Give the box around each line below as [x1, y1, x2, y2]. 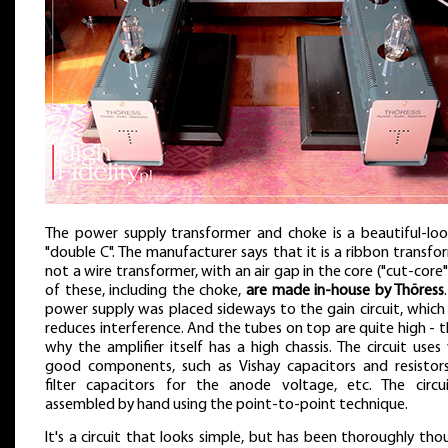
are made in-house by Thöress [246, 282, 445, 299]
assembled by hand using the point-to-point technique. [45, 396, 408, 413]
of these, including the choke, [45, 282, 246, 299]
